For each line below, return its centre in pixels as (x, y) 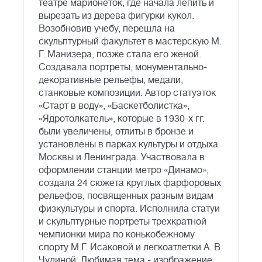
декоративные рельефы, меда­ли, (111, 80)
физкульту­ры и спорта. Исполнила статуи (129, 209)
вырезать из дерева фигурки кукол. (116, 16)
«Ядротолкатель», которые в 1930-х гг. (122, 119)
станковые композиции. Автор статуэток (127, 93)
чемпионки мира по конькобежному (117, 235)
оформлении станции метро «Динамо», (124, 170)
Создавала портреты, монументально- (123, 68)
